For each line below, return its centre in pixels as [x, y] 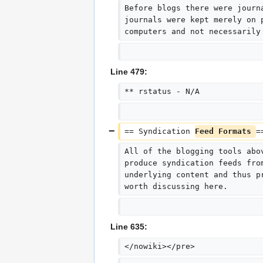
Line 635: [129, 227]
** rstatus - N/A [162, 92]
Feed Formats [225, 131]
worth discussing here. [176, 187]
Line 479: [129, 72]
